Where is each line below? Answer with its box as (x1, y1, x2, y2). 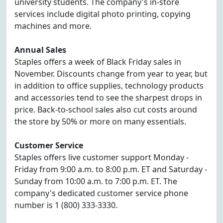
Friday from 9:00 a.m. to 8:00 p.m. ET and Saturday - (14, 164, 207, 175)
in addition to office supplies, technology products (14, 80, 204, 91)
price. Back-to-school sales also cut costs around (14, 104, 197, 115)
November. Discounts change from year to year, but (14, 68, 208, 79)
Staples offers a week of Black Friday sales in (14, 56, 181, 67)
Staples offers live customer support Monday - (14, 152, 189, 163)
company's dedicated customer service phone (14, 188, 188, 199)
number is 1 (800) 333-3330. (14, 200, 117, 211)
